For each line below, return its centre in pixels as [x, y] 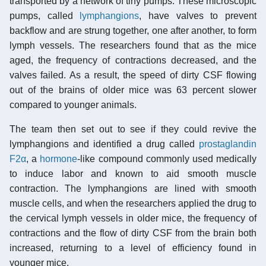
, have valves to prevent [198, 15]
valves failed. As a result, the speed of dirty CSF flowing [133, 75]
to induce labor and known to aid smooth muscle [133, 173]
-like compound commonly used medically [167, 159]
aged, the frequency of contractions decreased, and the [133, 60]
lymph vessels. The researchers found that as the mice [133, 45]
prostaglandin [228, 144]
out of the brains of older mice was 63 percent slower [133, 90]
